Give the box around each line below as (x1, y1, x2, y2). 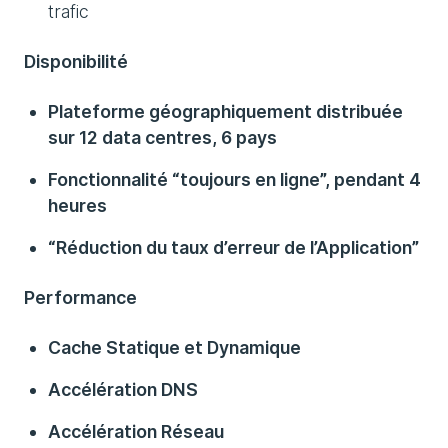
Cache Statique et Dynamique (48, 337, 301, 358)
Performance (24, 287, 137, 308)
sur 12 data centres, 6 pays (48, 127, 277, 148)
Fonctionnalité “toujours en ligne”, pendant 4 (48, 169, 421, 190)
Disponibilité (24, 51, 128, 72)
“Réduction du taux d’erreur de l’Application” (48, 237, 419, 258)
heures (48, 195, 107, 216)
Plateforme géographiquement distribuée (48, 101, 403, 122)
